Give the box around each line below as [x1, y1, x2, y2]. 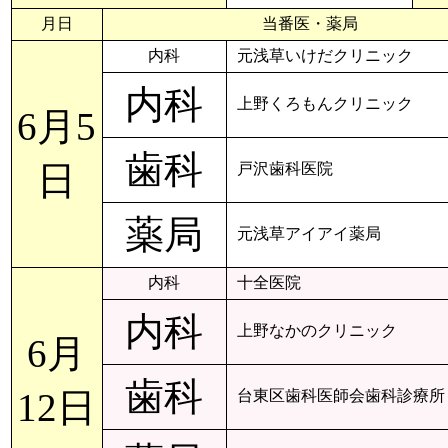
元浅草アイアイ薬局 [237, 225, 381, 242]
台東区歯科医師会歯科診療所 [237, 387, 445, 404]
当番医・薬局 [262, 15, 359, 32]
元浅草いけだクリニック [237, 47, 413, 64]
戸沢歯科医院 [237, 160, 333, 177]
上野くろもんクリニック [237, 95, 413, 112]
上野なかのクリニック [237, 322, 397, 339]
